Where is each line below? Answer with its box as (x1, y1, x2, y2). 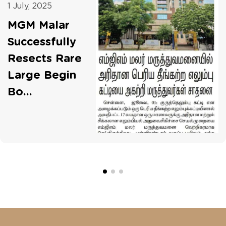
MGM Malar (8, 20, 70, 31)
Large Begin (8, 70, 76, 81)
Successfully (8, 36, 76, 48)
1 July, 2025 (8, 2, 52, 11)
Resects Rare (8, 53, 82, 65)
